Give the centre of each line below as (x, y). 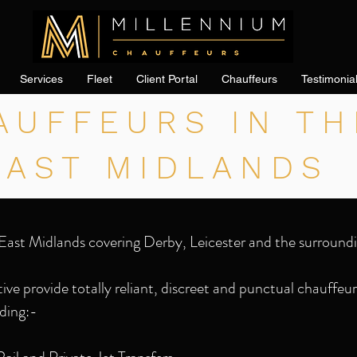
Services (41, 79)
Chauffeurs (249, 79)
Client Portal (167, 79)
